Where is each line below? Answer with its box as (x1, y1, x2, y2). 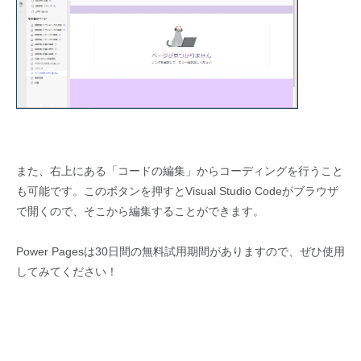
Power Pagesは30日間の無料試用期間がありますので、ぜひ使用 (16, 245, 345, 259)
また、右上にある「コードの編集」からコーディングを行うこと (16, 164, 343, 178)
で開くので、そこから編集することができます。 (16, 205, 264, 218)
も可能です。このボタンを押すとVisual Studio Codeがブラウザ (16, 185, 338, 198)
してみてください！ (16, 265, 118, 279)
